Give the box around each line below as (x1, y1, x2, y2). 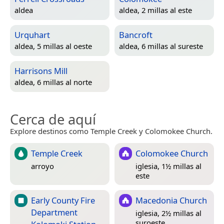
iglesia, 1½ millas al (135, 160, 201, 171)
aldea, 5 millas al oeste (14, 41, 92, 51)
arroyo (31, 160, 54, 171)
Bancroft (119, 28, 152, 40)
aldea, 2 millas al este (119, 5, 192, 15)
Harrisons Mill (14, 64, 67, 76)
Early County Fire (31, 194, 95, 206)
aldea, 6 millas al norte (14, 77, 92, 87)
